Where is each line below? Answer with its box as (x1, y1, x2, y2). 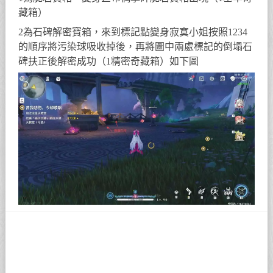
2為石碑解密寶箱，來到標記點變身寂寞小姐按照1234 (18, 27, 248, 38)
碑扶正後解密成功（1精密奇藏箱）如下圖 (18, 56, 199, 67)
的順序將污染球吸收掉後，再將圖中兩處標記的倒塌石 (18, 41, 253, 52)
